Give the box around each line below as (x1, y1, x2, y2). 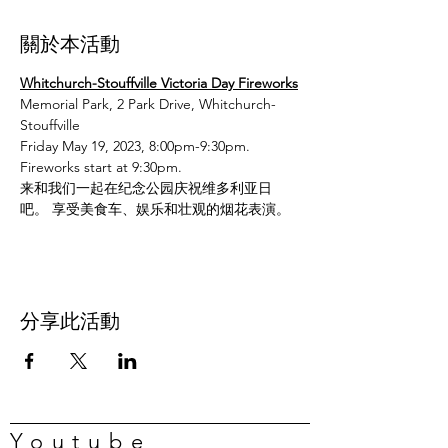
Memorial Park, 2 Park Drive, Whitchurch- (20, 94, 276, 113)
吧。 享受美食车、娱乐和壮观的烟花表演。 (20, 199, 290, 218)
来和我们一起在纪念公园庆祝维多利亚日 (20, 178, 272, 197)
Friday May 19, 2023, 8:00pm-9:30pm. (20, 136, 254, 155)
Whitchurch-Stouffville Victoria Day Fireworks (20, 73, 298, 92)
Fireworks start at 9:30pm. (20, 157, 182, 176)
